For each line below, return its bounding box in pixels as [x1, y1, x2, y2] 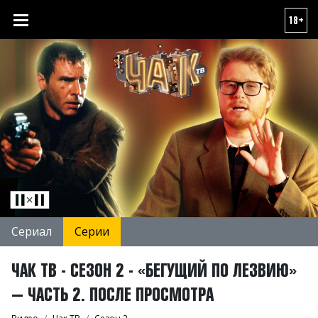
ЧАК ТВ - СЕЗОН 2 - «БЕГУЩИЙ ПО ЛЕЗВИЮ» [11, 258, 297, 281]
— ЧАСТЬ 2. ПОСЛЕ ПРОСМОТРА [11, 282, 214, 305]
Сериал [11, 223, 52, 239]
